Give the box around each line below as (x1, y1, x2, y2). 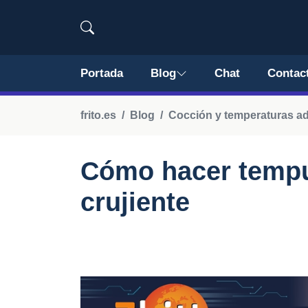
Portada (80, 67, 123, 80)
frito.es (80, 109, 116, 121)
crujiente (80, 188, 190, 217)
